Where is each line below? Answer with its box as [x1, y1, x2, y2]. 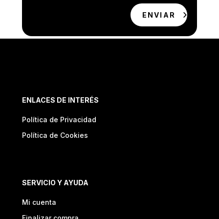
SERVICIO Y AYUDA [22, 178, 88, 187]
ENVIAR [142, 10, 176, 19]
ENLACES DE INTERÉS [22, 95, 99, 104]
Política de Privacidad [22, 115, 96, 124]
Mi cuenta [22, 197, 56, 206]
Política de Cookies [22, 131, 88, 139]
